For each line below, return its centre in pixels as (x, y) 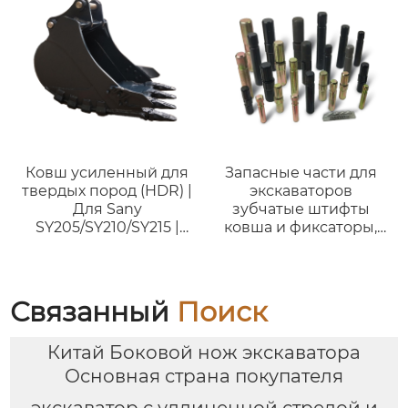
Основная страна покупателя (204, 377)
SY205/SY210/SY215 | (107, 227)
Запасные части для (301, 172)
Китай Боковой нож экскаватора (204, 353)
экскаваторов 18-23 (107, 263)
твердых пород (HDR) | (107, 190)
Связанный (94, 311)
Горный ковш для (107, 245)
